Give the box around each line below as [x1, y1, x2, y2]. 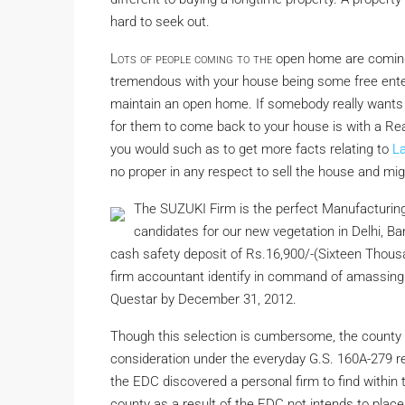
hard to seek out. [110, 13, 210, 30]
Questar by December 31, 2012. [110, 290, 297, 307]
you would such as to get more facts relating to [110, 140, 392, 157]
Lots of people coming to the [110, 50, 272, 67]
